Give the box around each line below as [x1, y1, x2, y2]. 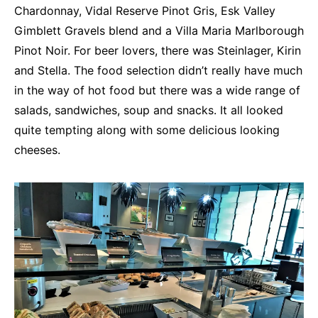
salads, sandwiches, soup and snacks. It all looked [14, 103, 283, 118]
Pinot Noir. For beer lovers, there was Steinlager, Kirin [14, 43, 301, 58]
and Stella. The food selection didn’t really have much [14, 63, 302, 78]
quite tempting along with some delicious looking [14, 123, 280, 138]
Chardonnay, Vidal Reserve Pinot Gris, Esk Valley [14, 4, 275, 18]
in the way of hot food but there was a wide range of [14, 83, 300, 98]
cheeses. [14, 143, 60, 158]
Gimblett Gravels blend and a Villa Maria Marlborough [14, 23, 304, 38]
